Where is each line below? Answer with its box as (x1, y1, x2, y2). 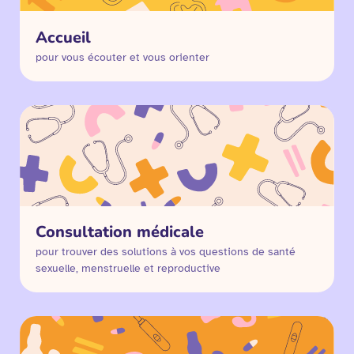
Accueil (36, 26, 92, 48)
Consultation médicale (36, 221, 205, 243)
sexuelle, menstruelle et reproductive (36, 262, 221, 276)
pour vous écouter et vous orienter (36, 50, 210, 64)
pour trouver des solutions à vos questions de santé (36, 245, 296, 259)
